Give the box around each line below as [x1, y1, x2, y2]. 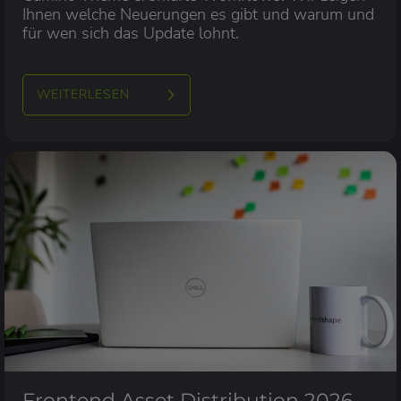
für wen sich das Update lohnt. [22, 21, 239, 44]
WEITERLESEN [37, 85, 130, 103]
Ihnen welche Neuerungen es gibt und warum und [22, 3, 374, 25]
